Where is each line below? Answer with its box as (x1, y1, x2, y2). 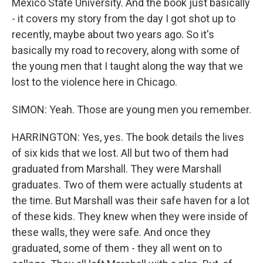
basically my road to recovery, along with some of (12, 44, 240, 56)
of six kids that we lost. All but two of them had (12, 147, 228, 159)
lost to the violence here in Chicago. (12, 76, 177, 88)
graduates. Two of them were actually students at (12, 178, 242, 191)
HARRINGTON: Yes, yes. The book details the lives (12, 131, 244, 143)
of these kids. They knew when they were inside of (12, 210, 248, 222)
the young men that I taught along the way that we (12, 60, 243, 72)
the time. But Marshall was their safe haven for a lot (12, 194, 249, 207)
